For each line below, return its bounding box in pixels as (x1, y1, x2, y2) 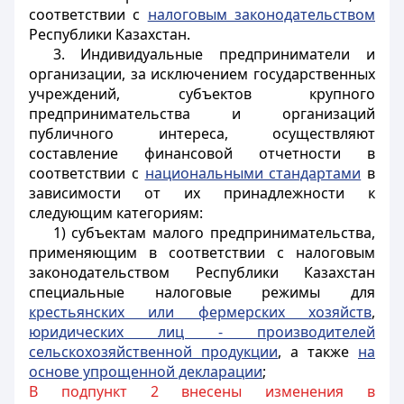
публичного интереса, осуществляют (29, 124, 375, 143)
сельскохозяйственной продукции (29, 342, 278, 362)
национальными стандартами (144, 163, 362, 183)
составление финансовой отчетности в (29, 143, 375, 163)
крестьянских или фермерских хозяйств (29, 302, 372, 322)
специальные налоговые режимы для (29, 282, 375, 302)
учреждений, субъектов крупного (29, 84, 375, 104)
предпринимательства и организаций (29, 104, 375, 124)
